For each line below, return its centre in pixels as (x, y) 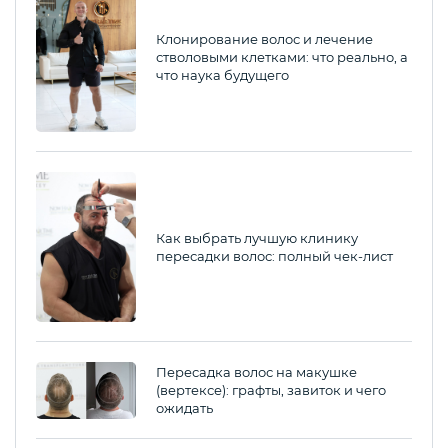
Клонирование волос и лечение (264, 39)
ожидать (184, 408)
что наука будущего (222, 75)
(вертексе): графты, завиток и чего (271, 390)
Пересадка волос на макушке (256, 372)
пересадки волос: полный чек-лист (274, 256)
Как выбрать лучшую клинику (257, 238)
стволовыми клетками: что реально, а (282, 57)
